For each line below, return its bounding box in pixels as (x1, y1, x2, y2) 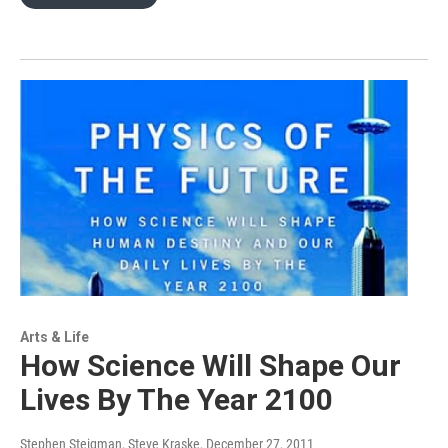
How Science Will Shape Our (20, 347, 401, 383)
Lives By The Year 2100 (20, 381, 333, 417)
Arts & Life (20, 328, 89, 345)
